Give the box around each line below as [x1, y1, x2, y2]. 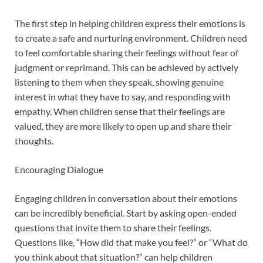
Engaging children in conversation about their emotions [15, 193, 237, 204]
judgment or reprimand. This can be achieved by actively [15, 62, 238, 73]
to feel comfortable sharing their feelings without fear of [15, 47, 238, 59]
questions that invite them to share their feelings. [15, 222, 211, 234]
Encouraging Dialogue [15, 164, 103, 176]
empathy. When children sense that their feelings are [15, 106, 225, 117]
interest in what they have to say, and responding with [15, 91, 231, 103]
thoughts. [15, 135, 53, 147]
